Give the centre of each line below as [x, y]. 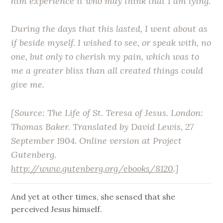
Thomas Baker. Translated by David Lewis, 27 [103, 127]
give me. [28, 85]
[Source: [29, 113]
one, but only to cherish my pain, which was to [105, 57]
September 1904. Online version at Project [97, 141]
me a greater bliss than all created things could [107, 71]
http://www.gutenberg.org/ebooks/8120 [92, 169]
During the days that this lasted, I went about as [110, 29]
